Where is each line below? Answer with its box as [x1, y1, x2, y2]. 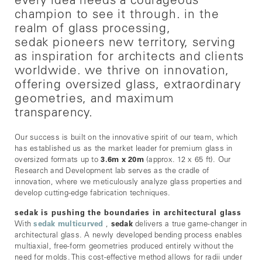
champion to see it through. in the [15, 9, 219, 22]
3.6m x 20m [101, 157, 144, 164]
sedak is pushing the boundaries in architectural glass [15, 210, 242, 218]
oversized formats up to [15, 157, 101, 164]
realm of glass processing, [15, 23, 171, 36]
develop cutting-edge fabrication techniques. [15, 190, 171, 198]
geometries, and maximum [15, 94, 175, 106]
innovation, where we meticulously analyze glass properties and [15, 179, 242, 187]
